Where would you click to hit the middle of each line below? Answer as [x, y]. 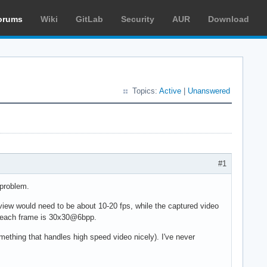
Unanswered [209, 91]
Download [229, 19]
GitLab [89, 19]
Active [170, 91]
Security [138, 19]
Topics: [146, 91]
